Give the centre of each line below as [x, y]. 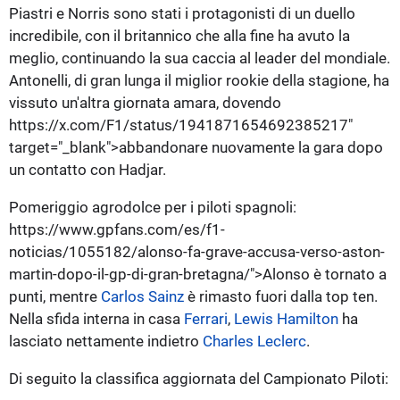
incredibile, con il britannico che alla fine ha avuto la [179, 35]
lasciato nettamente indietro [106, 341]
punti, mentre [55, 296]
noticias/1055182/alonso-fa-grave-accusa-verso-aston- [197, 251]
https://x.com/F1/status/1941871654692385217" [181, 125]
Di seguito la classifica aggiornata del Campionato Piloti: [199, 378]
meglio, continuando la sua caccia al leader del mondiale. [200, 58]
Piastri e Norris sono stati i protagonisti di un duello [182, 13]
